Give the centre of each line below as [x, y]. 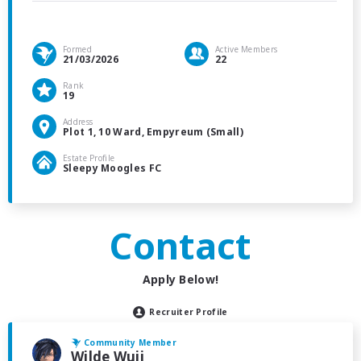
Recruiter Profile [189, 311]
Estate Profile [89, 158]
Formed [77, 49]
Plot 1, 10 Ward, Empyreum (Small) [153, 131]
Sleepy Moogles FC [112, 168]
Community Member [130, 342]
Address [78, 121]
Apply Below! [180, 279]
